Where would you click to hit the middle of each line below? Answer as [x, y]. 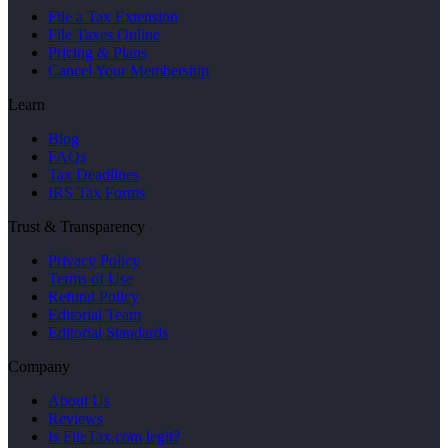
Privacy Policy [94, 261]
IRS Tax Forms [96, 193]
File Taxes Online [104, 35]
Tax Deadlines [93, 175]
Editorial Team [94, 315]
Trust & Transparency [76, 227]
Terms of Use [90, 279]
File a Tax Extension [113, 17]
